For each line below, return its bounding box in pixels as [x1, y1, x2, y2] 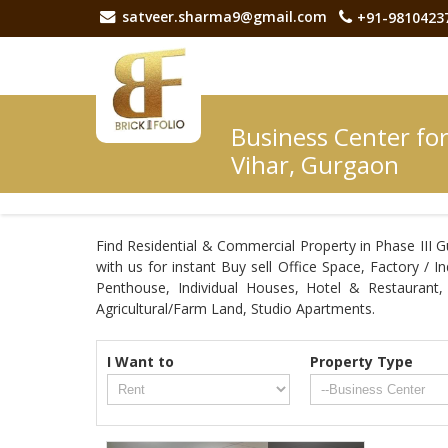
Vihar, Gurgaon [231, 147, 399, 181]
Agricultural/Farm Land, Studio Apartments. [96, 298, 375, 318]
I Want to [107, 351, 174, 371]
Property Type [310, 351, 414, 371]
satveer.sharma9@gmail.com [122, 7, 327, 27]
